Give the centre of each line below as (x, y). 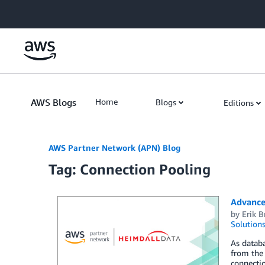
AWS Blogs (54, 102)
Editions (239, 103)
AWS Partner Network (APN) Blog (114, 148)
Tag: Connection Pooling (130, 169)
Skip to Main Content (45, 12)
